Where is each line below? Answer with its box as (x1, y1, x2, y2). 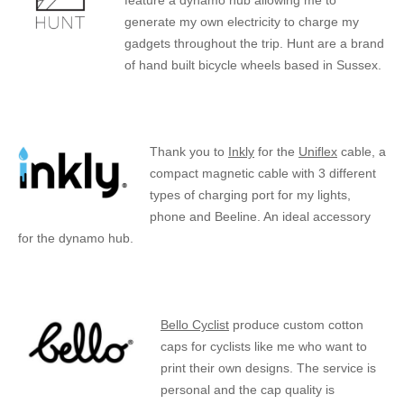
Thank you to (150, 144, 228, 159)
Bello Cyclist (161, 317, 229, 332)
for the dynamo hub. (18, 231, 133, 245)
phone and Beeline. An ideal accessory (150, 209, 371, 224)
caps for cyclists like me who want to (161, 339, 367, 353)
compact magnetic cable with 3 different (150, 166, 376, 180)
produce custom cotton (229, 317, 363, 332)
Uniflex (298, 144, 337, 159)
